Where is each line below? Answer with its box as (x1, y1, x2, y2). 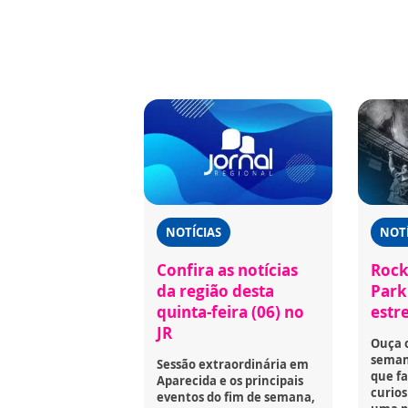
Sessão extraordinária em (157, 355, 309, 372)
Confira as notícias (157, 259, 298, 280)
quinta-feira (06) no (157, 301, 304, 322)
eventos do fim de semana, (157, 388, 315, 405)
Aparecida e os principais (157, 372, 303, 389)
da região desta (157, 280, 274, 301)
